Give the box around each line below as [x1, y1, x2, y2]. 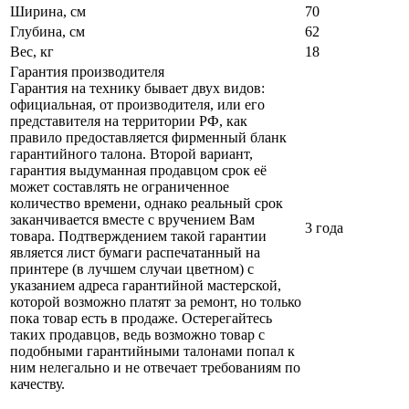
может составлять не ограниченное [10, 179, 229, 195]
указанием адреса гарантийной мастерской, [10, 278, 281, 294]
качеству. [10, 376, 65, 393]
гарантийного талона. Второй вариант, [10, 146, 253, 163]
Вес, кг [10, 44, 54, 60]
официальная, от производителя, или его [10, 97, 265, 113]
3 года [305, 220, 343, 236]
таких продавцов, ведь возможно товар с [10, 327, 265, 343]
